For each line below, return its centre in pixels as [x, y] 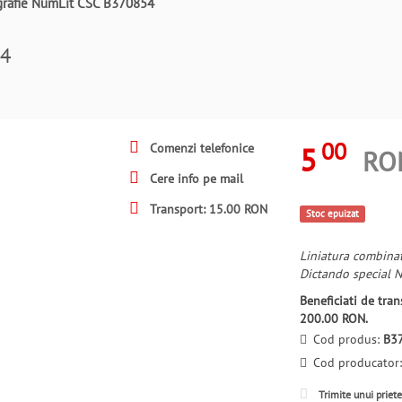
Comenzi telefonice [200, 148]
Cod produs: [348, 339]
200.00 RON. [334, 319]
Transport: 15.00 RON [207, 209]
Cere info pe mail [195, 179]
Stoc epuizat [332, 214]
